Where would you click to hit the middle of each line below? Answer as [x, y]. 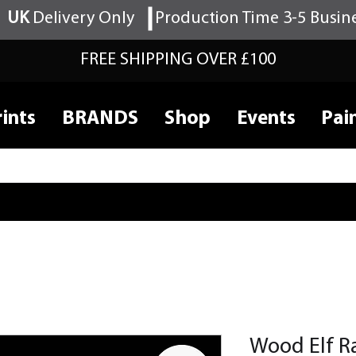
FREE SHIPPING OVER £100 [178, 60]
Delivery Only [81, 19]
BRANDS [100, 119]
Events [266, 119]
